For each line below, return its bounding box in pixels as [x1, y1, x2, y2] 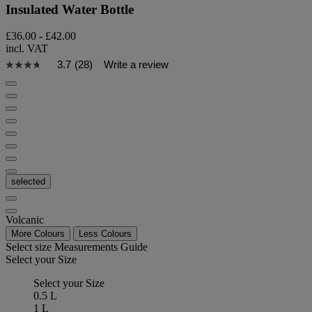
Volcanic [6, 214, 44, 226]
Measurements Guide [54, 241, 148, 253]
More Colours [11, 228, 65, 240]
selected [11, 176, 45, 187]
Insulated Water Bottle [6, 1, 134, 17]
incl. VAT [6, 42, 48, 55]
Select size [6, 241, 54, 253]
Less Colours [79, 228, 132, 240]
